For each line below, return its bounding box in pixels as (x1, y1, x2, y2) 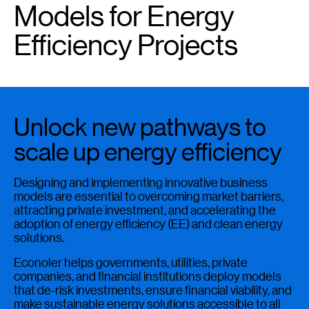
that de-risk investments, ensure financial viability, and (14, 282, 292, 297)
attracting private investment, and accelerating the (14, 202, 276, 217)
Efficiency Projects (14, 28, 238, 61)
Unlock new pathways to (14, 112, 266, 141)
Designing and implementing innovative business (14, 175, 268, 190)
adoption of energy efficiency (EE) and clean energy (14, 216, 283, 231)
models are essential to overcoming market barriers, (14, 188, 283, 203)
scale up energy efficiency (14, 137, 282, 166)
